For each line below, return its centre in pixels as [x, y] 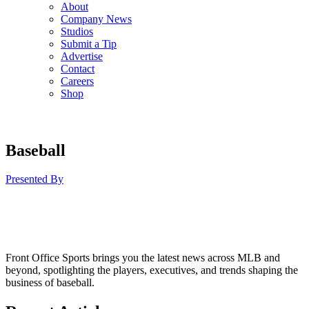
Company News [96, 19]
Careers [77, 81]
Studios [77, 31]
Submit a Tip [89, 43]
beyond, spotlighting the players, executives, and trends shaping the [152, 270]
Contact [78, 68]
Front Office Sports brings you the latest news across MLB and [143, 258]
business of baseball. [50, 283]
